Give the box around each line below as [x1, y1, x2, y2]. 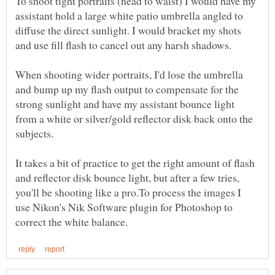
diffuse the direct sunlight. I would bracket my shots [15, 23, 241, 38]
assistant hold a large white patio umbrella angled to [15, 8, 243, 23]
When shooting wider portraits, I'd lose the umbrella [15, 67, 243, 82]
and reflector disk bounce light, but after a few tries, [15, 170, 239, 185]
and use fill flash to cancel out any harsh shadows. [15, 37, 231, 53]
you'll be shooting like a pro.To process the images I [15, 185, 241, 200]
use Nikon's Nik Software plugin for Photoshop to [15, 199, 233, 215]
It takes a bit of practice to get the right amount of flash [15, 155, 255, 171]
